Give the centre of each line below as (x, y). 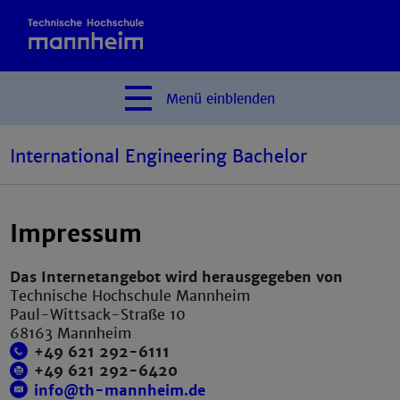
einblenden (241, 99)
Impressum (76, 234)
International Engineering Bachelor (159, 156)
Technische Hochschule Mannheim (130, 296)
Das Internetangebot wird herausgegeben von (177, 277)
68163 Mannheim (71, 333)
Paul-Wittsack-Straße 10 (98, 314)
